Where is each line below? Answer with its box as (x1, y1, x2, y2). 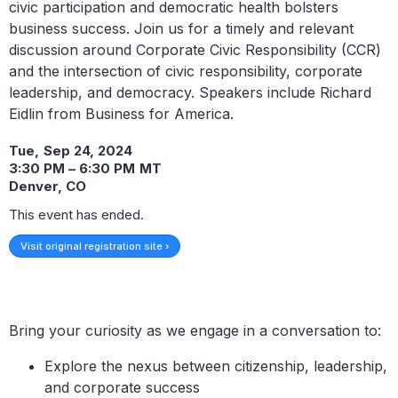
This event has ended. (9, 206, 144, 224)
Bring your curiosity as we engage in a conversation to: (9, 322, 381, 340)
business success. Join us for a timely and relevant (9, 20, 354, 38)
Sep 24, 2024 (44, 142, 132, 160)
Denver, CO (9, 178, 86, 195)
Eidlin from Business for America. (9, 105, 234, 123)
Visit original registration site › (20, 240, 169, 253)
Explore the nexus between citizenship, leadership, (44, 357, 387, 376)
